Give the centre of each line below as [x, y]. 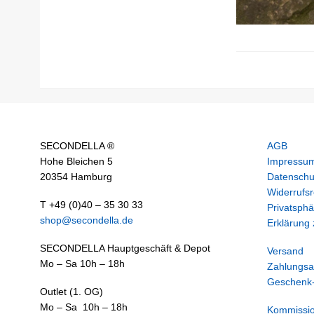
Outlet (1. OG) [71, 292]
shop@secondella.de [87, 220]
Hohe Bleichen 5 [76, 162]
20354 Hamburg [76, 177]
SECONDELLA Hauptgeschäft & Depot [125, 248]
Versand [285, 251]
